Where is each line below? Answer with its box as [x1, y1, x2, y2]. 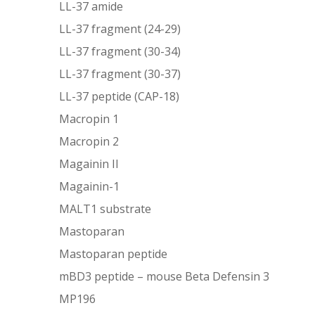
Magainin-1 [59, 178, 120, 194]
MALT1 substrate [59, 200, 152, 217]
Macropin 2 [59, 133, 120, 149]
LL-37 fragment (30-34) [59, 43, 181, 59]
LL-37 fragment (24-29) [59, 20, 181, 37]
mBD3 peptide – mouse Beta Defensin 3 [59, 268, 270, 284]
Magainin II [59, 155, 120, 172]
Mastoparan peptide [59, 245, 168, 262]
